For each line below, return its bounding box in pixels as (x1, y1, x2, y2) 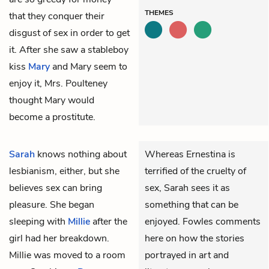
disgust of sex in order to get (9, 26, 130, 40)
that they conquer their (9, 9, 104, 23)
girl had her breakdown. (9, 231, 109, 245)
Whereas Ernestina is (145, 147, 235, 161)
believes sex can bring (9, 181, 102, 195)
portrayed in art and (145, 248, 229, 262)
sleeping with (9, 214, 68, 228)
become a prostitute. (9, 110, 95, 124)
